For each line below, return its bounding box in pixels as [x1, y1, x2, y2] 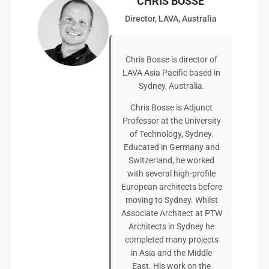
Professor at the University [122, 116, 221, 125]
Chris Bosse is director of [125, 55, 217, 64]
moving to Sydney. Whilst [125, 195, 218, 205]
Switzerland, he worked [128, 156, 214, 165]
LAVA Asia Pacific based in [122, 68, 220, 77]
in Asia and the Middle [131, 248, 212, 258]
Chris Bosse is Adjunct [130, 103, 213, 112]
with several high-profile [127, 169, 216, 178]
